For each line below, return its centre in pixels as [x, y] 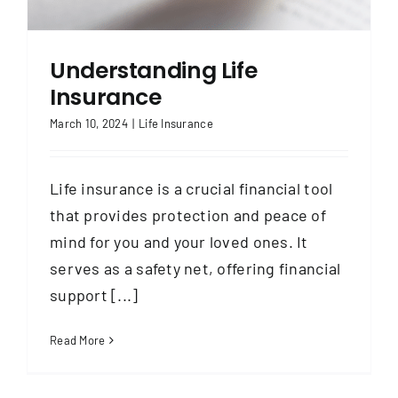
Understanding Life [154, 70]
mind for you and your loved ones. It [179, 241]
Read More [78, 340]
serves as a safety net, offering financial [195, 268]
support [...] [94, 295]
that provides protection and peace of [188, 215]
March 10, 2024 [89, 123]
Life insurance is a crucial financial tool [191, 188]
